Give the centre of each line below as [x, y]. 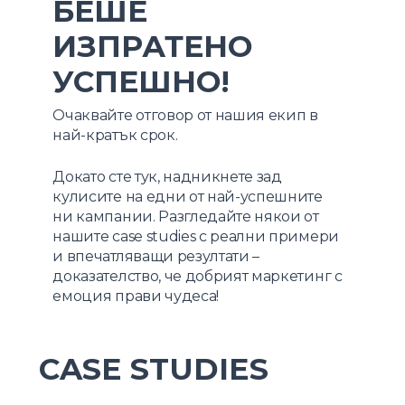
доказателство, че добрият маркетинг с [198, 276]
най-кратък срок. [115, 135]
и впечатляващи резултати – [156, 256]
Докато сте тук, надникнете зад [167, 176]
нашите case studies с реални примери [196, 236]
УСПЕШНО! [141, 81]
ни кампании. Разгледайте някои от [186, 216]
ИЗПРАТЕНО [153, 46]
